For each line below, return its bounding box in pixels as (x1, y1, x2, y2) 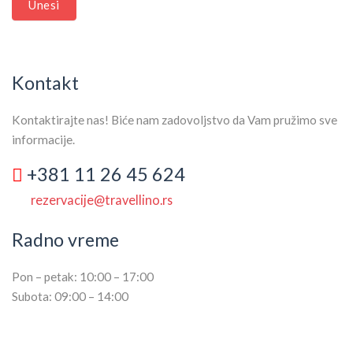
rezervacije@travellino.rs (31, 191, 173, 207)
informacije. (12, 132, 75, 147)
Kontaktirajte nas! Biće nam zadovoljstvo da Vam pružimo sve (12, 112, 337, 127)
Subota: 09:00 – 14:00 (12, 288, 128, 303)
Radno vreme (12, 228, 119, 251)
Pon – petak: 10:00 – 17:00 (12, 269, 154, 284)
